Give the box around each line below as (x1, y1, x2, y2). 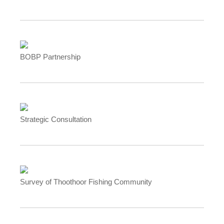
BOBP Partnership (20, 52, 80, 61)
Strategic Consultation (20, 114, 91, 123)
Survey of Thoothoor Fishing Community (20, 177, 152, 186)
